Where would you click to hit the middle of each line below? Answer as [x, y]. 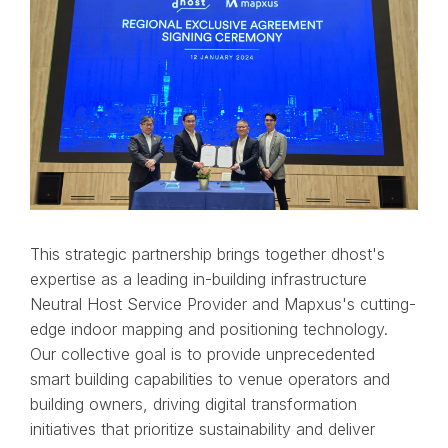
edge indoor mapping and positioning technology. [208, 328]
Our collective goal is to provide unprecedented [202, 353]
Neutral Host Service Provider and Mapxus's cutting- [222, 303]
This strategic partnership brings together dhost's [207, 253]
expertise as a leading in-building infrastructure [198, 278]
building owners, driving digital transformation [193, 403]
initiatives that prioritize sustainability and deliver [202, 428]
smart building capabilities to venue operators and [209, 378]
